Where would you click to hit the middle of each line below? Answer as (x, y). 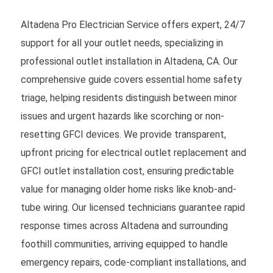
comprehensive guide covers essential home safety (131, 79)
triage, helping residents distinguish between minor (129, 97)
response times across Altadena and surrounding (124, 225)
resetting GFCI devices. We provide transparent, (123, 134)
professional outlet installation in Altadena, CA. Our (129, 61)
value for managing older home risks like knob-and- (128, 189)
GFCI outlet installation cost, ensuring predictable (127, 171)
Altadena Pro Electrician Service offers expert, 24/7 (133, 24)
